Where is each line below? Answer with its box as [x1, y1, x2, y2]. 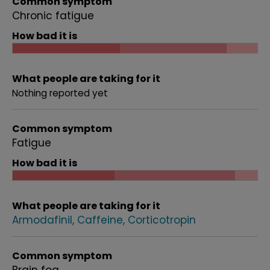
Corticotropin [128, 213, 196, 227]
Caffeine [77, 213, 123, 227]
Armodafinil [12, 213, 72, 227]
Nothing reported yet [12, 87, 108, 99]
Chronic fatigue [12, 8, 94, 23]
